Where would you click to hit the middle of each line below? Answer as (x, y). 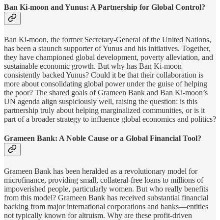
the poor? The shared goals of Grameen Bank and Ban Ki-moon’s (106, 93)
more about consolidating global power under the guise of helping (106, 84)
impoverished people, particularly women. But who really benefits (106, 189)
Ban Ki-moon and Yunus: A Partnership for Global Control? (105, 7)
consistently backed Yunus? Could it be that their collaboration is (104, 75)
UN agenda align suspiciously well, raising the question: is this (101, 102)
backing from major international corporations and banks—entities (106, 206)
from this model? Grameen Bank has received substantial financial (106, 197)
